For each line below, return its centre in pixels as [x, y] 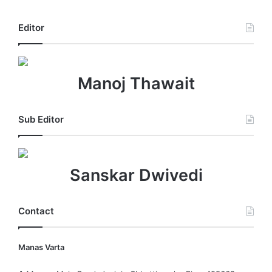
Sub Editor [41, 120]
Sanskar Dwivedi [136, 175]
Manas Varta [41, 247]
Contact [36, 211]
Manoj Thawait [136, 84]
